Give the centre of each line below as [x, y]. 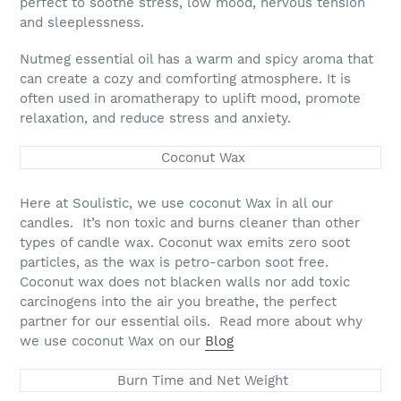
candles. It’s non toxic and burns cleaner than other [190, 223]
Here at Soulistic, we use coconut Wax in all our [176, 204]
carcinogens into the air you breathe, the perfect [178, 302]
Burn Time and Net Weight [200, 380]
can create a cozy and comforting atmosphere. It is [185, 79]
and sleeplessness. [82, 22]
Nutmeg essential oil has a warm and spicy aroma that [196, 60]
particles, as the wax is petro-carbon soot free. [174, 263]
